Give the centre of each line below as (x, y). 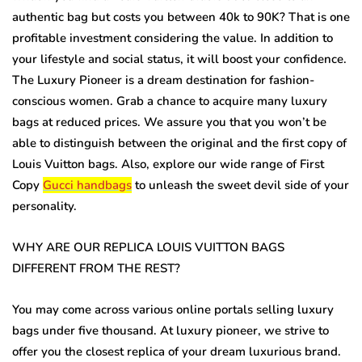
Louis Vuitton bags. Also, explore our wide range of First (168, 164)
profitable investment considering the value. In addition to (173, 38)
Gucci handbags (87, 185)
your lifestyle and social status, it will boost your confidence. (179, 59)
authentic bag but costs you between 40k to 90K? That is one (181, 17)
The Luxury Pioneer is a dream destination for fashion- (163, 80)
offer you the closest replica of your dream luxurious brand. (177, 351)
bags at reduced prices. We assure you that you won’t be (169, 122)
